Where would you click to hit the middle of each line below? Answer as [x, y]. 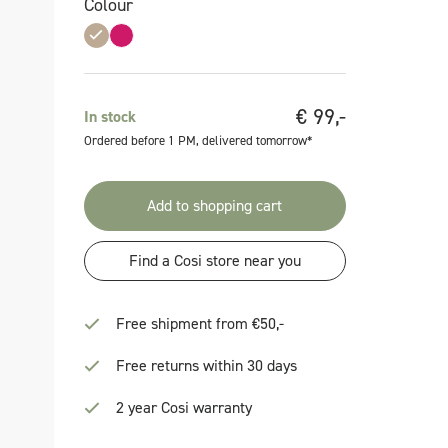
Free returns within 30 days [206, 365]
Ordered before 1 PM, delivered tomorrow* [197, 140]
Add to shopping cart [215, 205]
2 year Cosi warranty [183, 407]
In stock [109, 116]
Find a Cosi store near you [214, 260]
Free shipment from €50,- [199, 323]
